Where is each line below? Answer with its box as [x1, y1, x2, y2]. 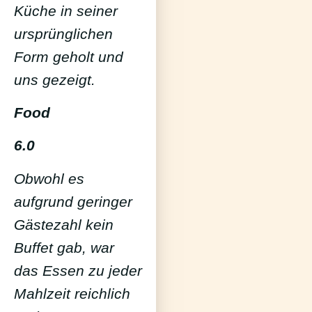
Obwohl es [14, 170, 84, 187]
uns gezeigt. [14, 71, 95, 88]
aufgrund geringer [14, 193, 132, 210]
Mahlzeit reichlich [14, 285, 130, 302]
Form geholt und [14, 48, 123, 65]
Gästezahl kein [14, 216, 114, 233]
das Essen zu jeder [14, 262, 142, 279]
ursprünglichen [14, 25, 113, 42]
